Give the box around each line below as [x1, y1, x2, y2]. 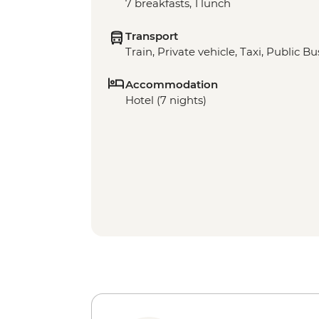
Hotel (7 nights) [125, 93, 206, 107]
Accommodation [125, 77, 218, 91]
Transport [125, 28, 178, 43]
